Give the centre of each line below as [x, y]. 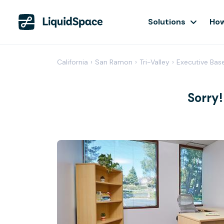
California [72, 62]
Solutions [167, 22]
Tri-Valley [154, 62]
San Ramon [114, 62]
